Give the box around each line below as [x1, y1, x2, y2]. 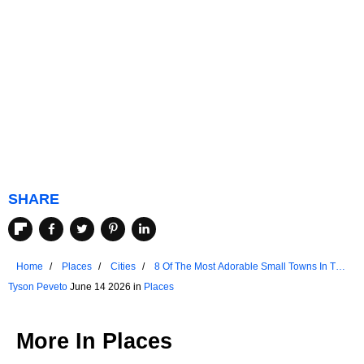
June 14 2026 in [67, 280, 144, 292]
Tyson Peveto [8, 280, 67, 292]
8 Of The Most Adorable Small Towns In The [154, 260, 347, 272]
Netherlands [154, 275, 209, 287]
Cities [110, 260, 136, 272]
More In [16, 328, 102, 353]
